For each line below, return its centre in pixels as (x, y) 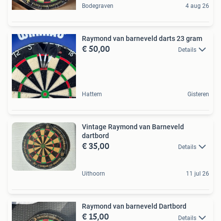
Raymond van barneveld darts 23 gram (142, 38)
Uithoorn (93, 174)
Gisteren (198, 94)
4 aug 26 (197, 6)
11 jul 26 (198, 174)
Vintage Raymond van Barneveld (133, 127)
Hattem (92, 94)
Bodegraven (98, 6)
